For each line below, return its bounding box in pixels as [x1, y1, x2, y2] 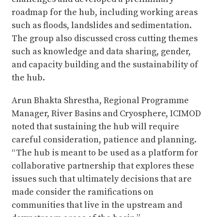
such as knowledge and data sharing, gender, [12, 46, 191, 57]
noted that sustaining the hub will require [12, 121, 179, 132]
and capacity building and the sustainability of [12, 59, 198, 70]
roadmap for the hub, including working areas [12, 6, 198, 18]
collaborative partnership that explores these [12, 160, 194, 171]
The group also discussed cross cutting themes [12, 32, 198, 44]
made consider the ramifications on [12, 186, 154, 198]
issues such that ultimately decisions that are [12, 173, 192, 185]
